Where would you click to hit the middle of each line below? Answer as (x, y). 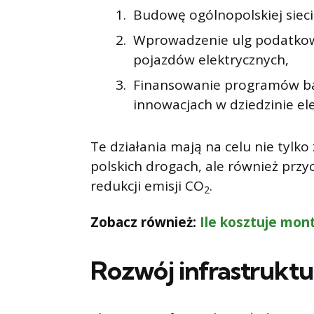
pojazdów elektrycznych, (211, 60)
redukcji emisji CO (147, 186)
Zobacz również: (145, 223)
